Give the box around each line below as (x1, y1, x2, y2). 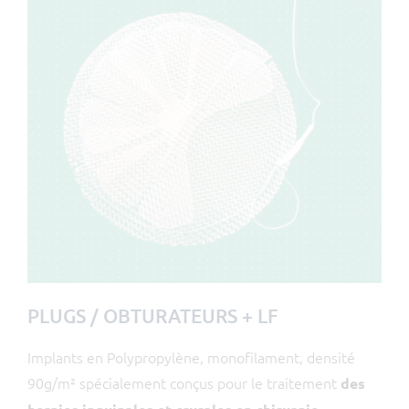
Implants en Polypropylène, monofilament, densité (27, 346, 355, 367)
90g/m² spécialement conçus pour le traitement (27, 372, 341, 393)
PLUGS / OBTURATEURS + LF (27, 302, 278, 328)
